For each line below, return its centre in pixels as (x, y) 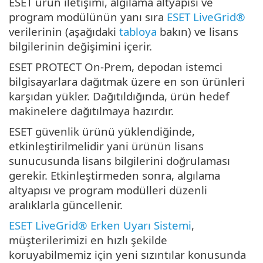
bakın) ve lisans (198, 31)
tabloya (138, 31)
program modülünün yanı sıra (88, 16)
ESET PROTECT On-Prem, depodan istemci (116, 66)
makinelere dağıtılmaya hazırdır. (91, 110)
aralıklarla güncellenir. (66, 204)
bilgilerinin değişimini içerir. (80, 46)
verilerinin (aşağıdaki (64, 31)
